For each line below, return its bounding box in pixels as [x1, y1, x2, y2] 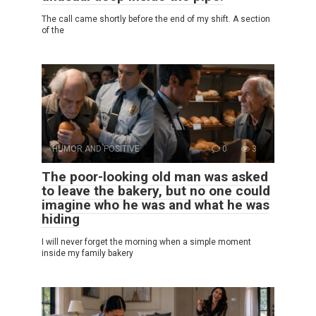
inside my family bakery [42, 248, 133, 258]
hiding [42, 210, 80, 227]
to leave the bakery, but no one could [42, 182, 270, 199]
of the [42, 25, 64, 35]
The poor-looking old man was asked [42, 168, 268, 185]
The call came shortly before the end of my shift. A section [42, 13, 270, 24]
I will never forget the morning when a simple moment [42, 236, 251, 247]
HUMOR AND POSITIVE [52, 143, 140, 154]
